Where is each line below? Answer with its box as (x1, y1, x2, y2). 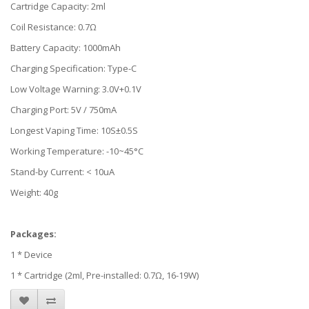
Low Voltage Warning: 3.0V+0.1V (10, 83, 141, 96)
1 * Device (10, 248, 52, 261)
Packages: (10, 228, 57, 241)
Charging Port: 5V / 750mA (10, 103, 117, 117)
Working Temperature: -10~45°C (10, 145, 143, 158)
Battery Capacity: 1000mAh (10, 41, 121, 54)
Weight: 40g (10, 186, 58, 199)
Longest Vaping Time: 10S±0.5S (10, 124, 138, 137)
